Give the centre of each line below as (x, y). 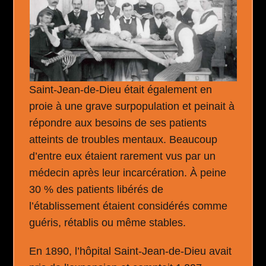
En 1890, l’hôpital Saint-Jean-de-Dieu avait (131, 251)
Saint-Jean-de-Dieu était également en (121, 90)
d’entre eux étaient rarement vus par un (123, 156)
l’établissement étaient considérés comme (129, 206)
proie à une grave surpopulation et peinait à (132, 106)
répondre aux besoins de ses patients (118, 123)
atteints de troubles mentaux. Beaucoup (123, 140)
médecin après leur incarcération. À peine (128, 173)
